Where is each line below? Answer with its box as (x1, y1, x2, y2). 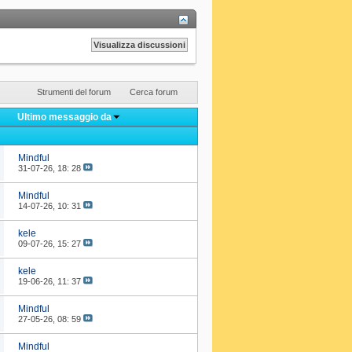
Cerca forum (130, 86, 178, 97)
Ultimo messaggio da (16, 111, 112, 123)
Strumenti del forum (36, 86, 111, 97)
